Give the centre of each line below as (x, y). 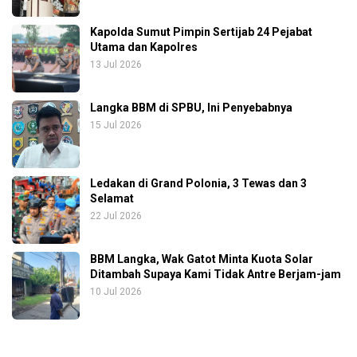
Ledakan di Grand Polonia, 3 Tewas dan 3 (198, 184)
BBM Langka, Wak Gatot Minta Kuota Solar (202, 259)
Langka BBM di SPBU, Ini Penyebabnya (191, 108)
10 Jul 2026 (116, 292)
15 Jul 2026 (116, 126)
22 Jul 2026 (116, 216)
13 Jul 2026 (116, 65)
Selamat (112, 199)
